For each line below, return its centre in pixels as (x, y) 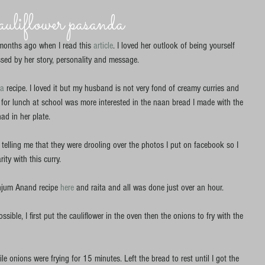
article (103, 46)
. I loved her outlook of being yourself (175, 46)
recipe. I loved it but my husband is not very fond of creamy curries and (123, 88)
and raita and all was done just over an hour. (151, 188)
